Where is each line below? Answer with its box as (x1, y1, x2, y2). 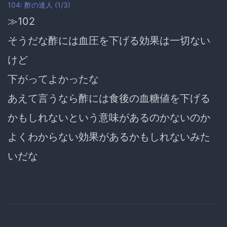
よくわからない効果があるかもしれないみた (8, 130, 210, 143)
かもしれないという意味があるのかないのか (8, 111, 210, 124)
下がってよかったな (8, 72, 99, 85)
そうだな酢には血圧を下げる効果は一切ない (8, 34, 210, 47)
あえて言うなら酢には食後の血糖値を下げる (8, 92, 210, 104)
